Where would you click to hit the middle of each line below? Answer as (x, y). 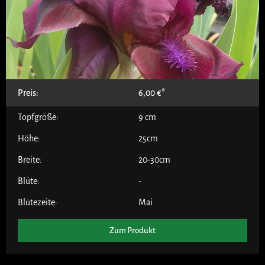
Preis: (28, 93)
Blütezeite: (38, 202)
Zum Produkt (132, 230)
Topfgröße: (38, 117)
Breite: (30, 159)
